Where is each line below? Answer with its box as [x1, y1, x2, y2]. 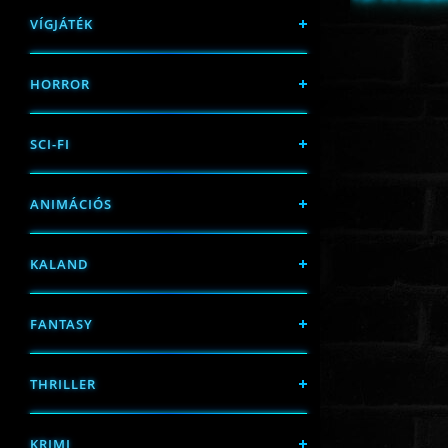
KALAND [30, 255, 89, 273]
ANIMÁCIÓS [30, 195, 112, 213]
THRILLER [30, 375, 96, 393]
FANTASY [30, 315, 93, 333]
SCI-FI [30, 135, 70, 153]
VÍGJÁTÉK [30, 15, 93, 33]
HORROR [30, 75, 90, 93]
